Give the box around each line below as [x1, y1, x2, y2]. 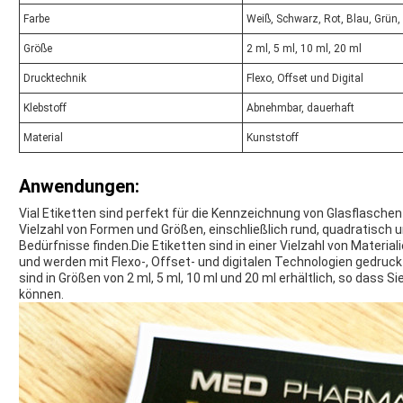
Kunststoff [246, 131, 299, 145]
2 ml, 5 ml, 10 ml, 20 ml [246, 42, 362, 56]
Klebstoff [23, 102, 67, 115]
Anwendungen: [19, 175, 139, 198]
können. [19, 287, 64, 302]
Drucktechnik [23, 72, 86, 85]
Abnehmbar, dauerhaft [246, 102, 354, 115]
